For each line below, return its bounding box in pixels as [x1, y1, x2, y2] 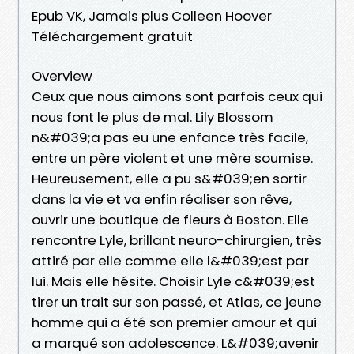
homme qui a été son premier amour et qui [32, 312, 317, 332]
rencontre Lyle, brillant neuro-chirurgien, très [32, 230, 322, 250]
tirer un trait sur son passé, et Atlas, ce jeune [32, 292, 322, 311]
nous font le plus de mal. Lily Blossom [32, 107, 273, 126]
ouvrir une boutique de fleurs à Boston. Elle [32, 209, 309, 229]
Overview [32, 66, 92, 85]
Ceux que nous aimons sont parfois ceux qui [32, 86, 322, 106]
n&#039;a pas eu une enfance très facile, [32, 127, 308, 147]
